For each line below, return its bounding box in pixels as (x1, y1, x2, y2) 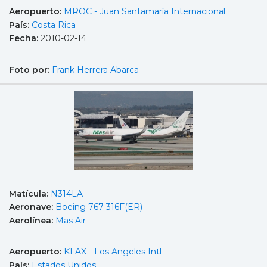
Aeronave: (9, 201, 55, 213)
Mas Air (55, 215, 86, 226)
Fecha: (9, 33, 41, 44)
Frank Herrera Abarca (52, 64, 139, 75)
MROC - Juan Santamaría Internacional (64, 6, 225, 17)
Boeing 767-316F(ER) (55, 201, 142, 213)
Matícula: (9, 188, 51, 199)
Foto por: (9, 64, 52, 75)
